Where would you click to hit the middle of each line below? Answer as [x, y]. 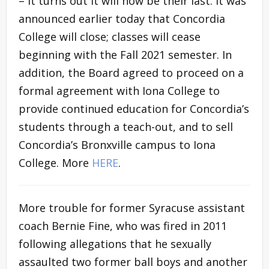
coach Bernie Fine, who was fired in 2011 [123, 225]
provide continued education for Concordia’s [134, 108]
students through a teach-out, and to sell [126, 126]
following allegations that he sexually [115, 243]
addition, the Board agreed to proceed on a [131, 72]
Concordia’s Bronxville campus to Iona [117, 144]
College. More [55, 162]
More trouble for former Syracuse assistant [132, 207]
